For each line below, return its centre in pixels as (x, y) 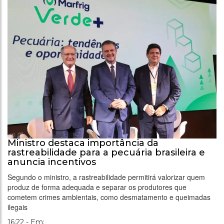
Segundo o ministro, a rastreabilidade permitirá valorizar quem (106, 177)
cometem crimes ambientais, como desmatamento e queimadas (109, 197)
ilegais (17, 207)
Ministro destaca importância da (83, 143)
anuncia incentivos (52, 162)
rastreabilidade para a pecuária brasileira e (106, 153)
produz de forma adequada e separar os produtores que (97, 187)
